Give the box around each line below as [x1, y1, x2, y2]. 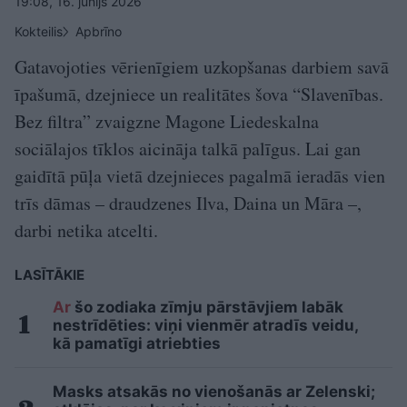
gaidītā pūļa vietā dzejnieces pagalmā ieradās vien [15, 163, 385, 188]
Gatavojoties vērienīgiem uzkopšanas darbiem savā [15, 54, 389, 79]
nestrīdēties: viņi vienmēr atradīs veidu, [53, 315, 358, 334]
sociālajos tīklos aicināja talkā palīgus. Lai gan [15, 135, 361, 161]
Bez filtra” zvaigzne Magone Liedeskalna [15, 108, 319, 134]
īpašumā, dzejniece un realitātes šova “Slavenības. [15, 81, 383, 106]
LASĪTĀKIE [15, 265, 84, 283]
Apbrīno [75, 23, 122, 39]
